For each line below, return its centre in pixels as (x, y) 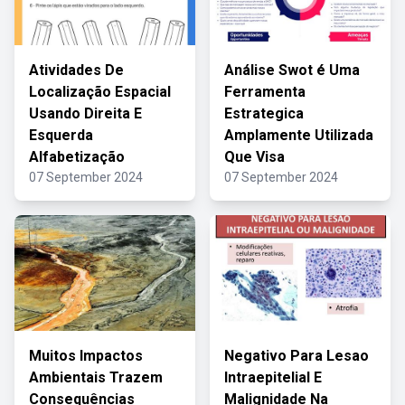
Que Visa (254, 157)
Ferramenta (265, 92)
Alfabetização (77, 157)
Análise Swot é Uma (292, 70)
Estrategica (264, 113)
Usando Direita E (85, 113)
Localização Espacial (100, 92)
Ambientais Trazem (96, 377)
